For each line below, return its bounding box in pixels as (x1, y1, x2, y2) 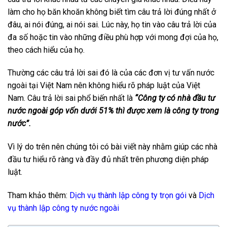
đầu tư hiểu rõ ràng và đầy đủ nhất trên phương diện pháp (8, 155, 209, 165)
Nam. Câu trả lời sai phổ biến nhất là (8, 93, 135, 103)
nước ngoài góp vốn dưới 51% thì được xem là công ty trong (8, 106, 219, 116)
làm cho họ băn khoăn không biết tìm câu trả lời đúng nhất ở (8, 7, 216, 17)
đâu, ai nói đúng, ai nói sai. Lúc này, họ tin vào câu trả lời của (8, 19, 216, 29)
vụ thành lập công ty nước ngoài (8, 203, 119, 213)
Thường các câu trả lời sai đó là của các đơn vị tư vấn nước (8, 68, 214, 78)
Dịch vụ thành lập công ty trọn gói (69, 190, 186, 200)
